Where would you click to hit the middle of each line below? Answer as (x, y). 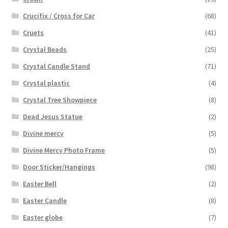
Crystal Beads (45, 50)
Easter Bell (40, 184)
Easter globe (43, 218)
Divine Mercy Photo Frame (64, 150)
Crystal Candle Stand (57, 66)
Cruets (34, 33)
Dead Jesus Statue (53, 117)
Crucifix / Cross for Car (59, 16)
